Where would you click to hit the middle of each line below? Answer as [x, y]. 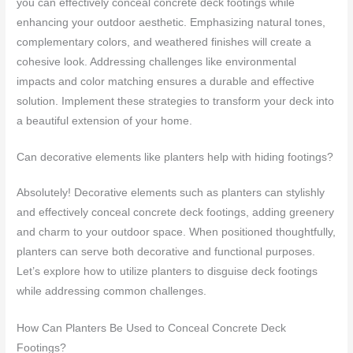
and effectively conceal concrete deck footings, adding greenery [176, 213]
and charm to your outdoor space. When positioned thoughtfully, [176, 232]
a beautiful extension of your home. [105, 121]
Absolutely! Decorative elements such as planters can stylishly [171, 193]
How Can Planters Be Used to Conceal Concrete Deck [152, 329]
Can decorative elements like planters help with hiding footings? [175, 158]
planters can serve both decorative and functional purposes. [166, 252]
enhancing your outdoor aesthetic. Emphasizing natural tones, [171, 22]
